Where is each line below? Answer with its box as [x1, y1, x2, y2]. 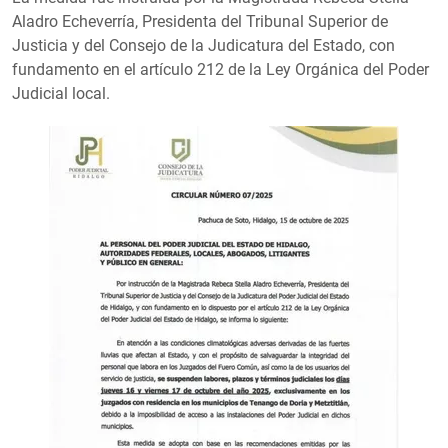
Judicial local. [12, 83, 110, 103]
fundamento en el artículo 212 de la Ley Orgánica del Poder [12, 59, 429, 79]
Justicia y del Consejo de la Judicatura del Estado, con [12, 35, 395, 55]
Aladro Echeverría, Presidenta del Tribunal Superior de [12, 11, 388, 31]
